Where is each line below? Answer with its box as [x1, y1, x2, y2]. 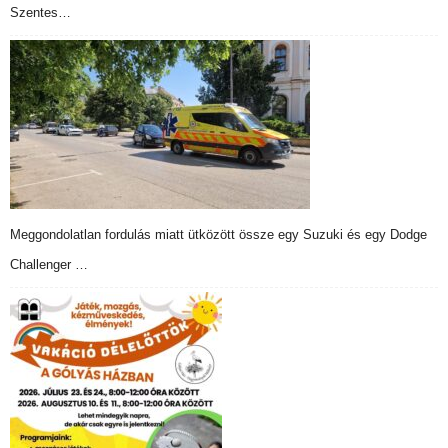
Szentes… [10, 5, 71, 21]
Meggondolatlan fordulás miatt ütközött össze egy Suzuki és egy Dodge [10, 227, 427, 243]
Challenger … [10, 257, 88, 273]
